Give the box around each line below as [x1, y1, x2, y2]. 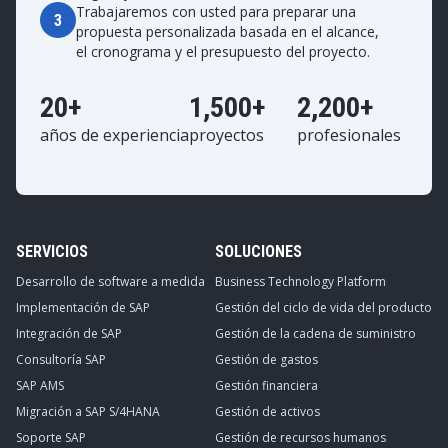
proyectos [189, 124, 264, 146]
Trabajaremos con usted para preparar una [76, 2, 356, 21]
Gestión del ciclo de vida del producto [215, 299, 432, 316]
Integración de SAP [16, 325, 122, 342]
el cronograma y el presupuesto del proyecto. [76, 42, 370, 61]
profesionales [297, 124, 401, 146]
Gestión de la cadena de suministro [215, 325, 416, 342]
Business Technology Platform [215, 273, 386, 290]
